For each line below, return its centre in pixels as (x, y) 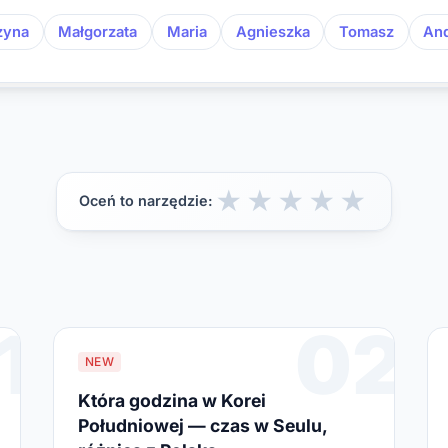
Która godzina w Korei (171, 400)
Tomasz (366, 31)
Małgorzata (98, 31)
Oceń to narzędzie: (146, 201)
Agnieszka (272, 31)
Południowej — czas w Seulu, (202, 425)
